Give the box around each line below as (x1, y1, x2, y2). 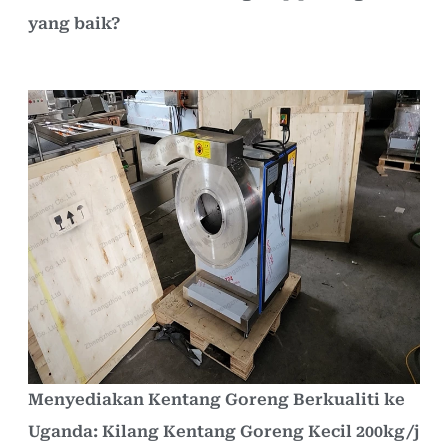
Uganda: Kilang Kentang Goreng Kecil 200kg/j (28, 421, 419, 441)
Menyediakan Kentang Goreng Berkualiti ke (28, 389, 405, 409)
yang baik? (28, 13, 120, 33)
